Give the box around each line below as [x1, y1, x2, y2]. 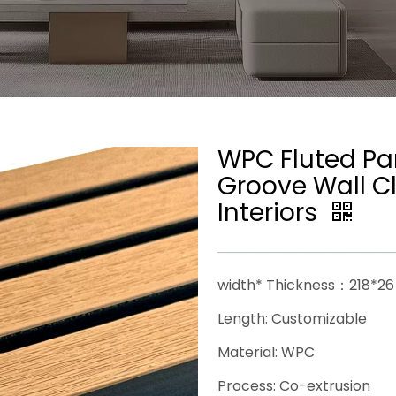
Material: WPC [217, 342, 316, 362]
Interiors [217, 195, 324, 230]
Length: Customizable [217, 308, 368, 329]
